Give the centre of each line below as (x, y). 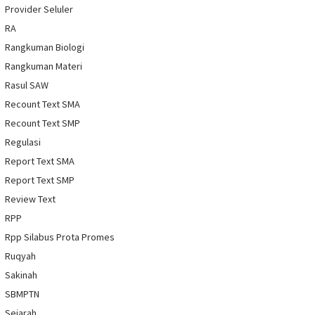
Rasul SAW (27, 85)
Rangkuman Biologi (45, 47)
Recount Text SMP (43, 123)
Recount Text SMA (43, 104)
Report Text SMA (40, 161)
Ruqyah (20, 256)
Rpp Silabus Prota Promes (60, 237)
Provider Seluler (39, 9)
